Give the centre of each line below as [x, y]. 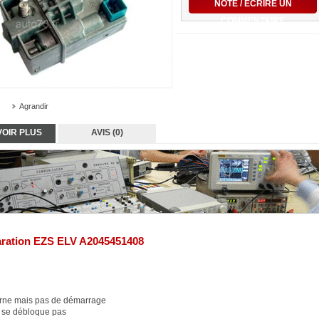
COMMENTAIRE [253, 21]
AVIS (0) [107, 132]
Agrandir [34, 106]
